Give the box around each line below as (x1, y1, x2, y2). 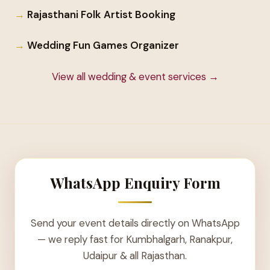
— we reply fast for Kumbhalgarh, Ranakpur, (37, 232, 233, 246)
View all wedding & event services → (51, 69, 219, 83)
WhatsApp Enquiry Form (49, 173, 221, 193)
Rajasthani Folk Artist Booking (27, 8, 175, 22)
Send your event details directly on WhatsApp (30, 216, 240, 230)
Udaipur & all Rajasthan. (83, 248, 187, 262)
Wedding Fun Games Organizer (27, 38, 179, 52)
